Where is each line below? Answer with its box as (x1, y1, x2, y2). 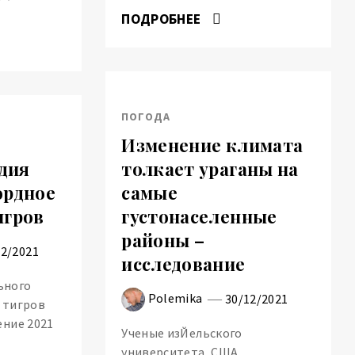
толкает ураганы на (121, 157, 299, 181)
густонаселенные (121, 204, 277, 229)
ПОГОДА (121, 109, 171, 124)
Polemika (147, 289, 203, 306)
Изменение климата (121, 133, 303, 158)
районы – (121, 228, 205, 253)
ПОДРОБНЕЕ (121, 10, 204, 28)
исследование (121, 252, 246, 277)
